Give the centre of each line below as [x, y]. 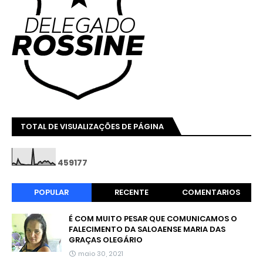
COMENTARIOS [211, 192]
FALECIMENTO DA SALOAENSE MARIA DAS [147, 229]
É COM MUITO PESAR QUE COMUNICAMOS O [153, 218]
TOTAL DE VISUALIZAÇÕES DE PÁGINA [92, 126]
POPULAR [52, 192]
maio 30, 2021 [101, 253]
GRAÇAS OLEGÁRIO [106, 240]
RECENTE [131, 192]
